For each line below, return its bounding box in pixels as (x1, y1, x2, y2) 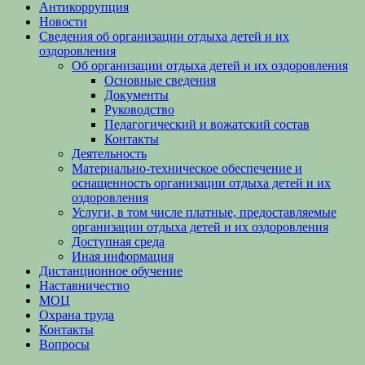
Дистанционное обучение (39, 264, 182, 278)
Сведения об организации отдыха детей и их (39, 29, 289, 43)
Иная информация (72, 249, 174, 263)
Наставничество (39, 279, 130, 292)
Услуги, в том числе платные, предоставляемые (72, 205, 336, 219)
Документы (104, 88, 169, 102)
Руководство (104, 103, 174, 117)
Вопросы (39, 337, 90, 351)
